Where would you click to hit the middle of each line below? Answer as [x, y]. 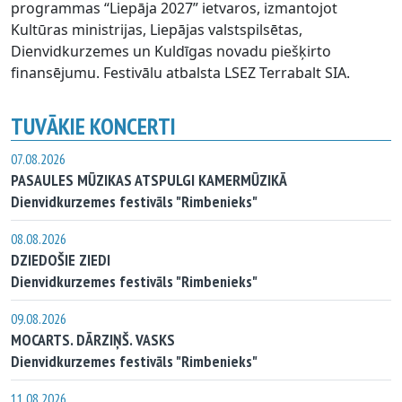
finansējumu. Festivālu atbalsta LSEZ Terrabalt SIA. [180, 72]
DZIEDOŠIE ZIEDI [61, 259]
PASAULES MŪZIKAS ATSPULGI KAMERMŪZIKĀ [149, 179]
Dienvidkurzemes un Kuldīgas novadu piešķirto [171, 51]
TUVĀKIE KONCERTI [93, 126]
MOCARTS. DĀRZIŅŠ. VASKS [93, 339]
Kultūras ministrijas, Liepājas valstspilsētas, [157, 29]
